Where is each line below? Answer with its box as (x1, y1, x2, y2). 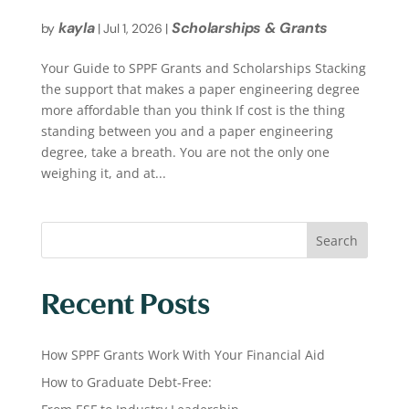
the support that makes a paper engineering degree (40, 79, 360, 98)
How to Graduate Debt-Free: (40, 372, 212, 391)
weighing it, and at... (40, 163, 166, 182)
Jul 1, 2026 (103, 19, 163, 37)
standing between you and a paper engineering (40, 121, 333, 140)
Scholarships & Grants (171, 17, 329, 37)
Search (316, 231, 359, 249)
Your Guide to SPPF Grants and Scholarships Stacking (40, 58, 366, 77)
